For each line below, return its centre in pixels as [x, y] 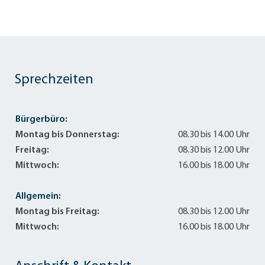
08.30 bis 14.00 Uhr [214, 135]
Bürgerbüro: [41, 120]
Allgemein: [38, 197]
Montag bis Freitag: [57, 212]
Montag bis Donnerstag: [67, 135]
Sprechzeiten [54, 80]
